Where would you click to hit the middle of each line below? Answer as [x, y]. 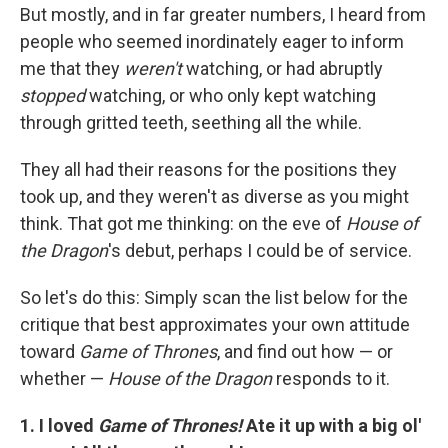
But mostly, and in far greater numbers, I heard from [223, 15]
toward [49, 352]
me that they [72, 69]
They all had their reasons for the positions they [208, 170]
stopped [54, 96]
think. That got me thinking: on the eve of [183, 224]
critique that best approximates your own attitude [215, 325]
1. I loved [59, 426]
